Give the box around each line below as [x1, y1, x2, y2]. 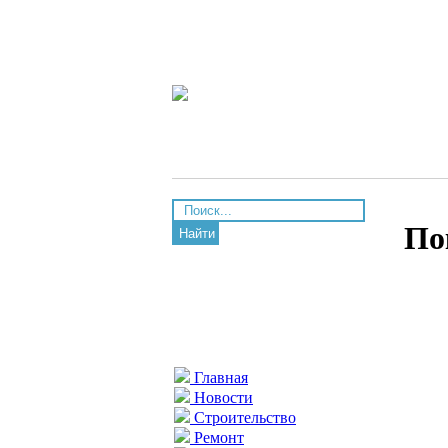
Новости [190, 389, 253, 406]
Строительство [190, 409, 296, 426]
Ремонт [190, 429, 244, 446]
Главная [190, 369, 248, 386]
